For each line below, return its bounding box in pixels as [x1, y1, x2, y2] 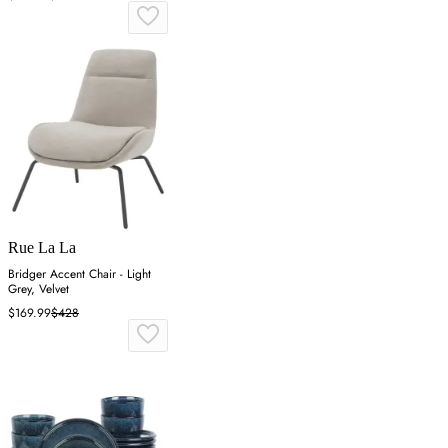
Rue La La [8, 239, 76, 257]
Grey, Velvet [8, 280, 69, 299]
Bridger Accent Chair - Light [8, 265, 151, 284]
